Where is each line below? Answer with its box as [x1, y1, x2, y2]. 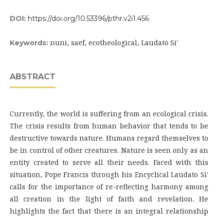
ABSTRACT [10, 72, 55, 81]
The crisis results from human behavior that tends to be [10, 121, 208, 130]
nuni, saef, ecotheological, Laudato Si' [50, 38, 178, 47]
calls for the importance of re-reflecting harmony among [10, 182, 208, 191]
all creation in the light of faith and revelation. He [10, 194, 208, 203]
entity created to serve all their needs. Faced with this [10, 158, 208, 167]
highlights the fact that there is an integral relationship [10, 206, 208, 216]
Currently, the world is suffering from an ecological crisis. [10, 109, 208, 118]
